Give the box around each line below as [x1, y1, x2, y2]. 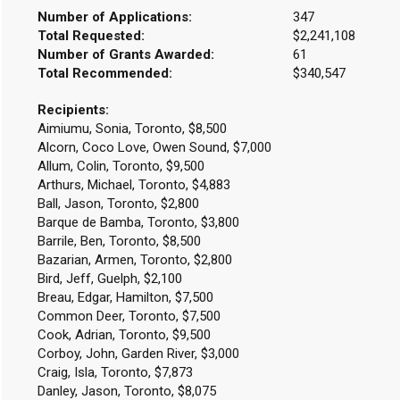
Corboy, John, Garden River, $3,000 [37, 346, 239, 362]
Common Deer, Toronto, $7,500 [37, 308, 221, 324]
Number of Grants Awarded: [37, 46, 214, 62]
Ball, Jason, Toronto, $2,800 [37, 196, 199, 212]
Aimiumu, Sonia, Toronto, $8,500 [37, 121, 227, 137]
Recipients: [37, 102, 109, 118]
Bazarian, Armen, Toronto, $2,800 [37, 252, 232, 268]
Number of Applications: [37, 9, 192, 25]
